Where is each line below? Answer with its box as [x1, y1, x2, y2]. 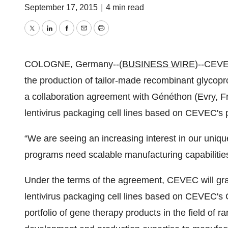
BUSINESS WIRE [122, 59, 195, 69]
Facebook [66, 30, 106, 41]
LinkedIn [48, 30, 83, 41]
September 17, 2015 [24, 3, 100, 12]
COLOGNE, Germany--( [24, 59, 122, 69]
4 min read [106, 3, 144, 12]
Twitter [31, 30, 59, 41]
